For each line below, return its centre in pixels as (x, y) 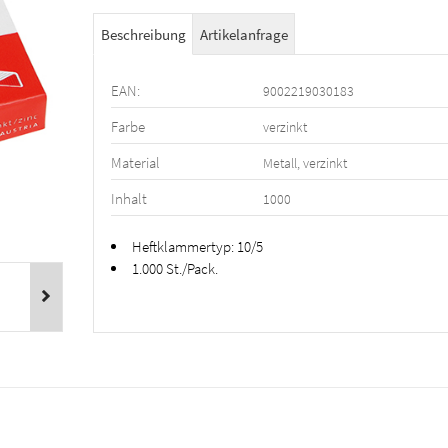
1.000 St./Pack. (174, 269)
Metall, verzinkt (304, 163)
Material (135, 163)
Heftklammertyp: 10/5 (197, 247)
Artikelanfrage (243, 35)
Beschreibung (143, 35)
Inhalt (128, 199)
